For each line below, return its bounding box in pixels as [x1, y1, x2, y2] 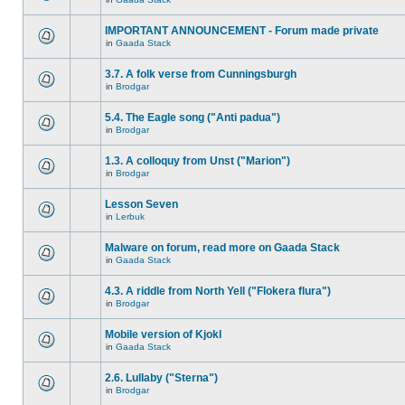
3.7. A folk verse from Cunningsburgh [105, 68, 297, 80]
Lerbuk [116, 212, 145, 221]
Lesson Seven [105, 198, 178, 211]
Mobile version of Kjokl [105, 328, 221, 341]
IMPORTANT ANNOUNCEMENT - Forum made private [105, 24, 379, 37]
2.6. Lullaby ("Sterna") [105, 372, 218, 384]
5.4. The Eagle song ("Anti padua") [105, 111, 280, 124]
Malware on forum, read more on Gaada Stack [105, 241, 340, 254]
